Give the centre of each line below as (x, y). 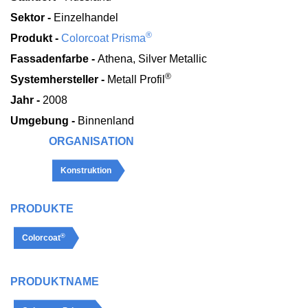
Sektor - (32, 18)
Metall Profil (136, 80)
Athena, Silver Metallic (152, 59)
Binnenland (106, 121)
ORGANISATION (91, 142)
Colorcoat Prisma (103, 38)
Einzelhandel (86, 18)
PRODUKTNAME (55, 282)
